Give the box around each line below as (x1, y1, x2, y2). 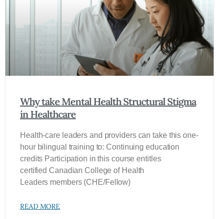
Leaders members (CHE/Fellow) (20, 178, 131, 186)
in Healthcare (20, 108, 76, 120)
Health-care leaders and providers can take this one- (20, 131, 198, 139)
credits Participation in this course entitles (20, 154, 161, 163)
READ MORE (20, 202, 61, 211)
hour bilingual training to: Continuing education (20, 143, 180, 151)
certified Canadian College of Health (20, 166, 145, 175)
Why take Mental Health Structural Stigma (20, 95, 196, 108)
